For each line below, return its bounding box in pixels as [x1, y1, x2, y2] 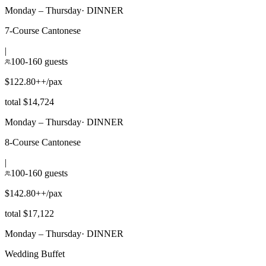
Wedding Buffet [5, 248, 65, 259]
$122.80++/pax [5, 76, 62, 87]
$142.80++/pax [5, 188, 62, 198]
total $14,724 [5, 96, 54, 107]
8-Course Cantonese [5, 137, 81, 147]
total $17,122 [5, 208, 54, 218]
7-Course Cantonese [5, 25, 81, 36]
